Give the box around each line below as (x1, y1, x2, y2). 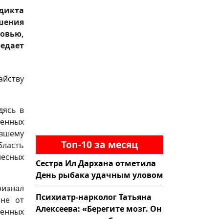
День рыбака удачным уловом (36, 169, 163, 180)
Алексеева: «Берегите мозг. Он (36, 203, 162, 214)
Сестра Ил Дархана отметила (36, 157, 156, 169)
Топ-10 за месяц (61, 137, 138, 151)
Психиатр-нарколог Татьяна (36, 191, 152, 202)
